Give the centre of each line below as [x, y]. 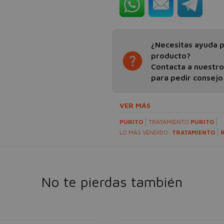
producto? [171, 55]
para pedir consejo [187, 77]
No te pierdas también [112, 182]
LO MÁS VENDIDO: [146, 132]
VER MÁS [135, 105]
